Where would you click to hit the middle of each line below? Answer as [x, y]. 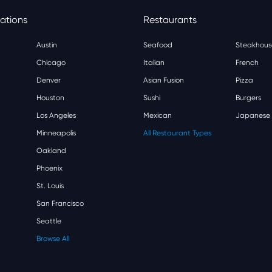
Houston [50, 98]
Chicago [51, 63]
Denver [49, 80]
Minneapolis [56, 133]
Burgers [248, 98]
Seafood [158, 45]
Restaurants [170, 20]
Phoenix [49, 168]
